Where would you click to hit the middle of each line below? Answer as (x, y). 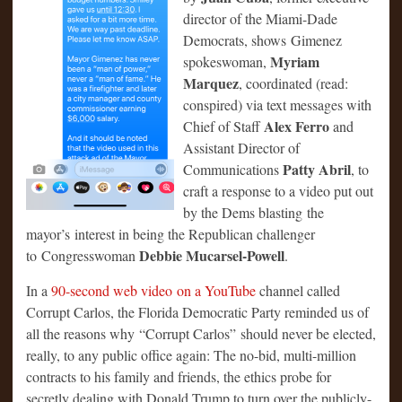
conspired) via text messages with (277, 104)
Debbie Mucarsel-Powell (212, 255)
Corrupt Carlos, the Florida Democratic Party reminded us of (197, 311)
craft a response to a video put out (278, 190)
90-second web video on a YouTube (153, 290)
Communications (231, 169)
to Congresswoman (83, 255)
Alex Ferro (297, 126)
